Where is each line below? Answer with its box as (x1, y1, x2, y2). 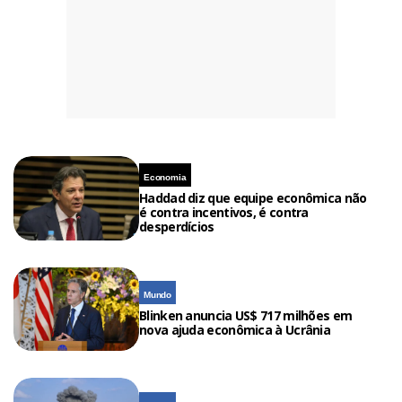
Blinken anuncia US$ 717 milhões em (139, 307, 353, 325)
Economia (144, 171, 187, 182)
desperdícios (139, 217, 214, 235)
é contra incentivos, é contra (139, 203, 309, 221)
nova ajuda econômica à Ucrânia (139, 321, 331, 339)
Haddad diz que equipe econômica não (139, 188, 367, 206)
